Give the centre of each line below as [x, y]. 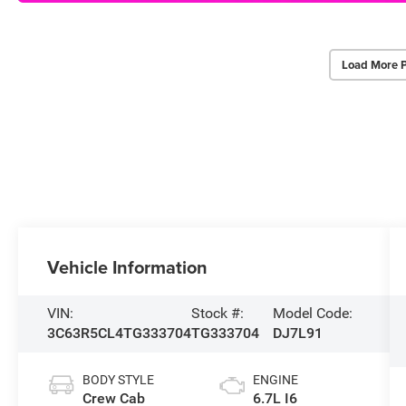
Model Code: [312, 314]
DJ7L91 [297, 333]
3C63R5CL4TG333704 [120, 333]
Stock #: [218, 314]
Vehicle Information [128, 266]
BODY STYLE [119, 380]
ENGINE [275, 380]
